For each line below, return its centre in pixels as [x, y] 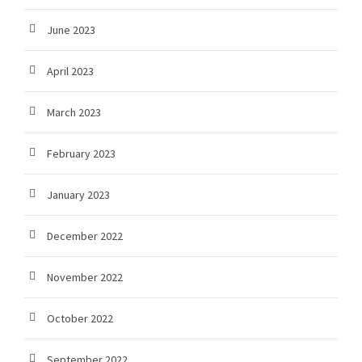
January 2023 [78, 195]
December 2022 [85, 236]
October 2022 [80, 319]
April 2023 [70, 72]
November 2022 [85, 278]
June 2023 [71, 30]
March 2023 [74, 113]
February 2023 [81, 154]
